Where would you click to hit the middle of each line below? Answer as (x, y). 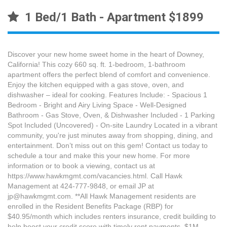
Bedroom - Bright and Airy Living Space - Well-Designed (97, 105)
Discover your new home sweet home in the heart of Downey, (106, 54)
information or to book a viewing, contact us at (81, 165)
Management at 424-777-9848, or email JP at (81, 186)
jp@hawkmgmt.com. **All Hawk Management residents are (102, 196)
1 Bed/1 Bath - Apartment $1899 (111, 17)
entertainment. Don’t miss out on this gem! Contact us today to (108, 145)
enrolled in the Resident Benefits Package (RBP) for (90, 206)
